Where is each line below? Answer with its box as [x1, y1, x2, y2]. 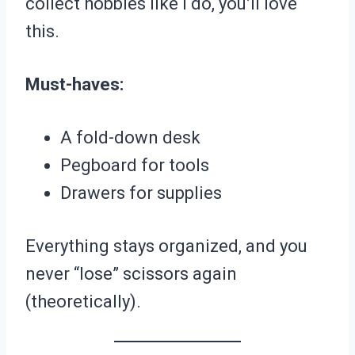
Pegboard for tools [60, 155, 209, 176]
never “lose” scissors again [25, 264, 237, 284]
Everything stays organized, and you [25, 236, 307, 257]
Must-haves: [25, 74, 124, 95]
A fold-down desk [60, 128, 200, 148]
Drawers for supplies [60, 183, 222, 204]
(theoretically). [25, 292, 141, 312]
